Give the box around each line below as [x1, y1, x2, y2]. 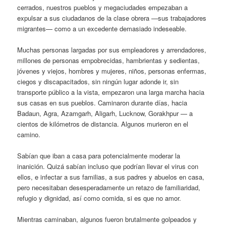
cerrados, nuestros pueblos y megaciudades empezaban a [17, 3, 188, 13]
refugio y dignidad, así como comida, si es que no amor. [17, 193, 182, 203]
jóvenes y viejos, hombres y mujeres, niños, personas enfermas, [17, 66, 207, 76]
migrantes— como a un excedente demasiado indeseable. [17, 24, 187, 34]
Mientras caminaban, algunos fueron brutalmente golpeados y [17, 214, 197, 224]
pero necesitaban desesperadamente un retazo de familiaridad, [17, 183, 201, 193]
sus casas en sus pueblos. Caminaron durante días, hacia [17, 98, 188, 108]
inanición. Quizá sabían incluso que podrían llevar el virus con [17, 161, 199, 172]
